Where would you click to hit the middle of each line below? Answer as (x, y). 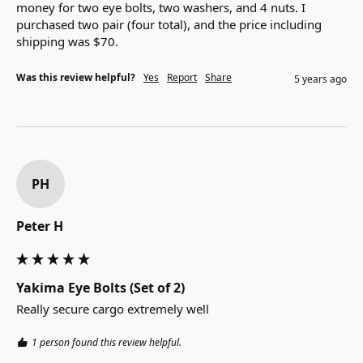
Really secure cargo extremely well (113, 309)
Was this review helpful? (76, 78)
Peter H (40, 226)
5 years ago (320, 79)
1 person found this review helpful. (107, 343)
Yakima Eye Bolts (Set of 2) (100, 288)
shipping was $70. (69, 42)
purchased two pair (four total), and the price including (169, 25)
